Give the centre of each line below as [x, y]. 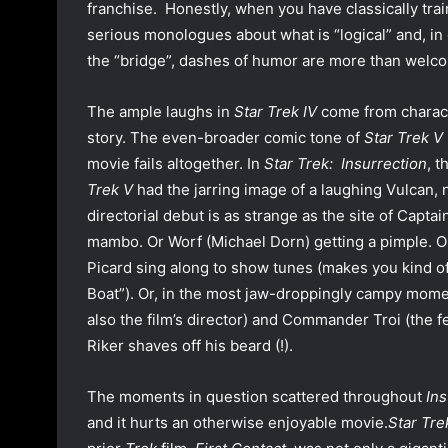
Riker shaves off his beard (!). [190, 346]
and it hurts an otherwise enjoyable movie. [237, 423]
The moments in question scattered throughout [256, 397]
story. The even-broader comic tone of [225, 138]
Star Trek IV [275, 112]
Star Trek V [403, 138]
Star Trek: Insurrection [345, 164]
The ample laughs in [160, 112]
